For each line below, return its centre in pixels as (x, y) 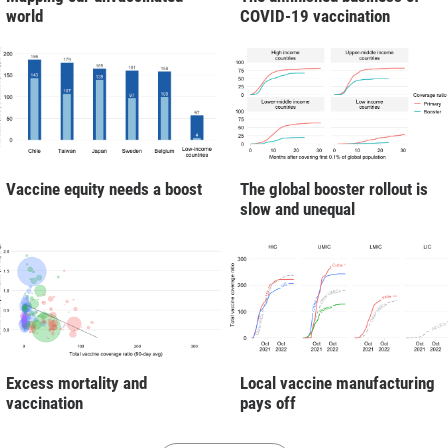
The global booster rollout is (334, 189)
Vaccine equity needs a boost (104, 189)
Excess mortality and (76, 383)
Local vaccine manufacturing (337, 383)
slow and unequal (297, 209)
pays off (268, 403)
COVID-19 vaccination (315, 15)
